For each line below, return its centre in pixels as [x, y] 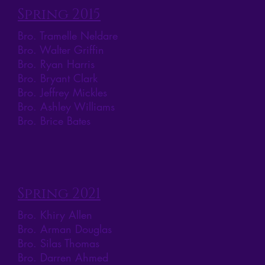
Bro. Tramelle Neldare [68, 36]
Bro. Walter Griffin [61, 50]
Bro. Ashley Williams [66, 107]
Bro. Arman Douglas [65, 229]
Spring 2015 [59, 15]
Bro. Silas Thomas [59, 243]
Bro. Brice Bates [54, 121]
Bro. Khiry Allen [55, 215]
